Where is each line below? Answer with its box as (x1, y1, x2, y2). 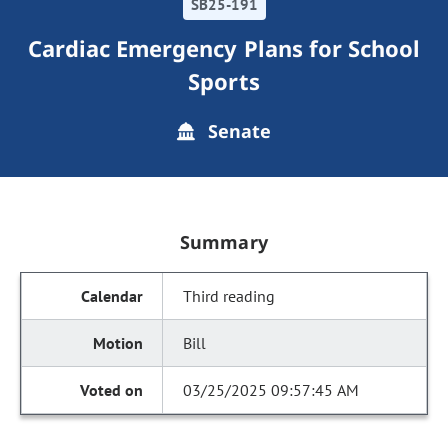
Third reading (183, 286, 276, 306)
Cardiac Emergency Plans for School (27, 33, 421, 63)
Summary (180, 230, 268, 254)
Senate (202, 119, 272, 143)
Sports (188, 66, 260, 96)
